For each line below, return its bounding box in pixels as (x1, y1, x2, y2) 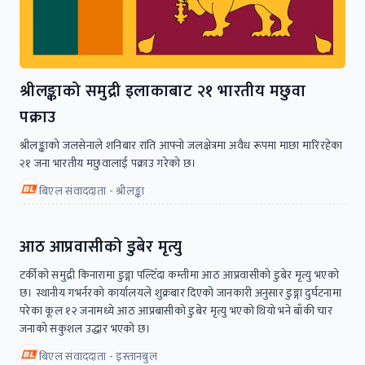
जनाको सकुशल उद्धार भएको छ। (20, 319, 152, 338)
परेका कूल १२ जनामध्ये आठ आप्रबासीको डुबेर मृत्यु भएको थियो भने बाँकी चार (20, 301, 333, 320)
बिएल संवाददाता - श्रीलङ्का (39, 181, 145, 200)
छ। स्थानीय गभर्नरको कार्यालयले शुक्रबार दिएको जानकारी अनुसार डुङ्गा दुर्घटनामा (20, 283, 342, 302)
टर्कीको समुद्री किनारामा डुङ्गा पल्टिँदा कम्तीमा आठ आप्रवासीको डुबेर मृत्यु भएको (20, 265, 340, 284)
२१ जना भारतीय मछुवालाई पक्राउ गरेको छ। (20, 153, 197, 173)
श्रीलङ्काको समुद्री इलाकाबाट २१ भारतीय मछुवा (20, 77, 306, 105)
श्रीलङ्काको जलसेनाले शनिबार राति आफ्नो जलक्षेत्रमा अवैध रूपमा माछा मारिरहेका (20, 135, 343, 155)
